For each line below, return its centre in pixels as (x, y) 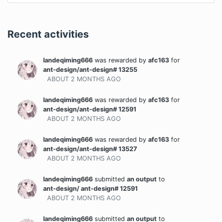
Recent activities (48, 34)
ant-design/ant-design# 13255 (90, 70)
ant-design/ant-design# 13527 (90, 149)
